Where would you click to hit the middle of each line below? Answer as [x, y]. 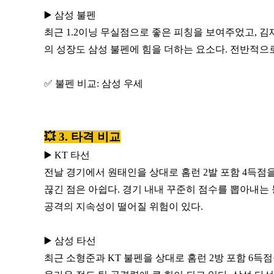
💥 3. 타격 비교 [82, 136]
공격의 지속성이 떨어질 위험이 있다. [124, 206]
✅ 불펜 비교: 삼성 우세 [94, 83]
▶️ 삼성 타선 [70, 240]
